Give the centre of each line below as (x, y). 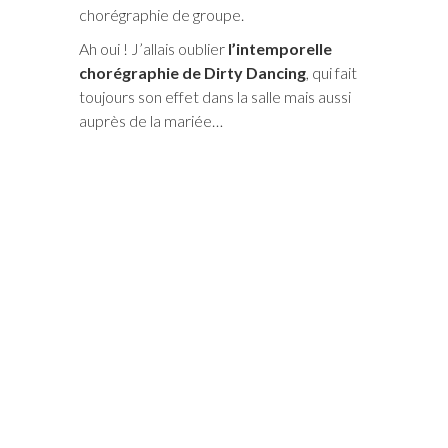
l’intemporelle (280, 48)
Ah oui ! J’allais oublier (153, 48)
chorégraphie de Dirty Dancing (192, 72)
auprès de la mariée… (151, 120)
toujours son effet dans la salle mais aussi (215, 96)
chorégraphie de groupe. (161, 14)
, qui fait (331, 72)
